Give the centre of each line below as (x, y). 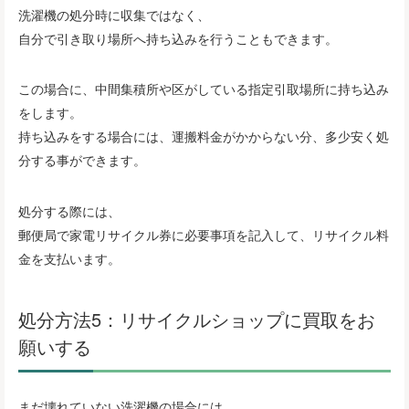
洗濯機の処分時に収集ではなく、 (114, 14)
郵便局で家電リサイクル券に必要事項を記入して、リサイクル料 (204, 234)
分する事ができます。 (82, 160)
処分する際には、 (69, 210)
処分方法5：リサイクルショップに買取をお (197, 320)
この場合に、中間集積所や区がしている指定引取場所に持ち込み (204, 89)
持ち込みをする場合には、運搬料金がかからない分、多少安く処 (204, 136)
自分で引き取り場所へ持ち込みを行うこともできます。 (178, 38)
